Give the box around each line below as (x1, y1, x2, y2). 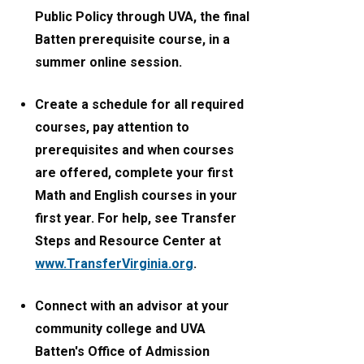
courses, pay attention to (35, 119, 190, 136)
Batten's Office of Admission (35, 344, 210, 360)
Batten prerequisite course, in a (35, 32, 231, 48)
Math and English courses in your (35, 188, 238, 204)
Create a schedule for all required (35, 97, 245, 113)
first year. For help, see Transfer (35, 210, 237, 227)
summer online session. (35, 54, 189, 71)
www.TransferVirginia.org (35, 256, 194, 272)
